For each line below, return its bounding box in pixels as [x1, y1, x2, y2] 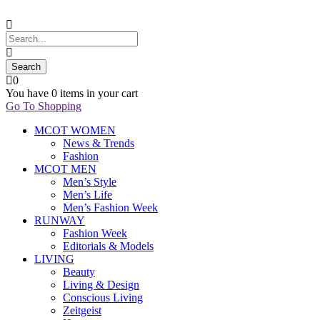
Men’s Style [63, 176, 116, 188]
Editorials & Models [63, 240, 154, 252]
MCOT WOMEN [34, 124, 116, 136]
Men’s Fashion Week [63, 201, 158, 214]
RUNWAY [34, 214, 85, 226]
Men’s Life [63, 189, 112, 201]
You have [6, 87, 51, 99]
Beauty [63, 266, 95, 278]
